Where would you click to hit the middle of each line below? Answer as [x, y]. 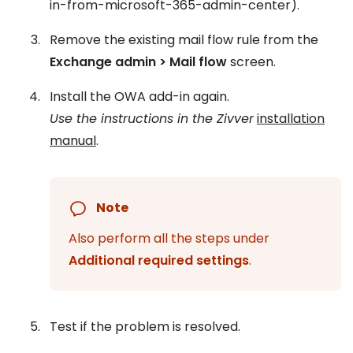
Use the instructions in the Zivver [152, 119]
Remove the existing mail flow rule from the [184, 40]
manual [73, 141]
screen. [251, 62]
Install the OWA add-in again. [139, 97]
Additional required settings [159, 260]
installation [291, 119]
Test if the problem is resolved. [145, 327]
